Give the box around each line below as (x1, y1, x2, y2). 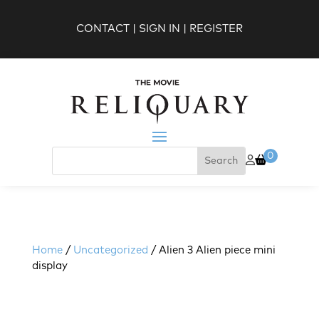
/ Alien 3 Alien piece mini (148, 244, 276, 256)
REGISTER (189, 23, 243, 34)
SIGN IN (139, 23, 180, 34)
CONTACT (76, 23, 130, 34)
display (32, 260, 68, 271)
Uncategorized (73, 244, 148, 256)
